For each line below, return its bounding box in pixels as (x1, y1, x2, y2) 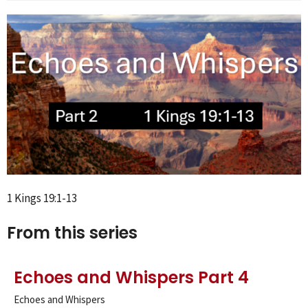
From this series (7, 221, 137, 244)
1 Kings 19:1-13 (7, 190, 77, 206)
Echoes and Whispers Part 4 (14, 266, 249, 289)
